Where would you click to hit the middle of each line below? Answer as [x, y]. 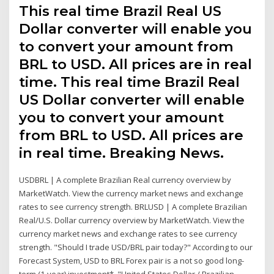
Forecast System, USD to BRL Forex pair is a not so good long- [132, 261]
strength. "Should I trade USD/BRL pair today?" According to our [136, 247]
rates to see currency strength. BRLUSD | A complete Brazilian [133, 207]
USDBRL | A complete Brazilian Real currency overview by [125, 180]
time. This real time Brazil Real [130, 82]
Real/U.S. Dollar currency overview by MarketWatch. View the [132, 220]
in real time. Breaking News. [122, 153]
